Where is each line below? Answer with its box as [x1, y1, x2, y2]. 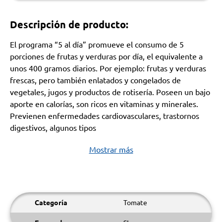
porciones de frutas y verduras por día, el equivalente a [10, 51, 203, 61]
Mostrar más [89, 144, 133, 154]
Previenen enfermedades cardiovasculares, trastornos [10, 111, 199, 120]
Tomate [123, 198, 147, 207]
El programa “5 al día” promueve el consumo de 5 [10, 39, 184, 49]
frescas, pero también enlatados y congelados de [10, 75, 181, 85]
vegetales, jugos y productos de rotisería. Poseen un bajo [10, 87, 210, 97]
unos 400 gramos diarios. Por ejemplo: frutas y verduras [10, 63, 206, 73]
